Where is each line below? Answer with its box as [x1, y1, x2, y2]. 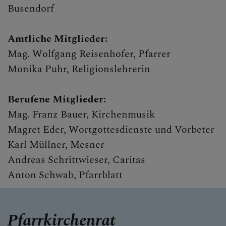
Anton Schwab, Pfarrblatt [8, 167, 123, 183]
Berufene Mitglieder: [8, 92, 106, 107]
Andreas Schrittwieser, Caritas [8, 152, 145, 168]
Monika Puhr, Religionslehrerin [8, 62, 150, 77]
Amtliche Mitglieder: [8, 31, 107, 47]
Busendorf [8, 1, 54, 17]
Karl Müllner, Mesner [8, 137, 104, 153]
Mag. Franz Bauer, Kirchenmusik [8, 107, 155, 123]
